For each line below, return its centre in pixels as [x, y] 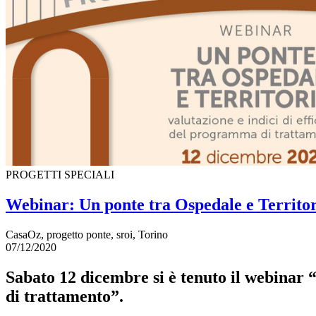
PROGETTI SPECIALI [60, 175]
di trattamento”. [65, 296]
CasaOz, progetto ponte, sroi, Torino [87, 234]
